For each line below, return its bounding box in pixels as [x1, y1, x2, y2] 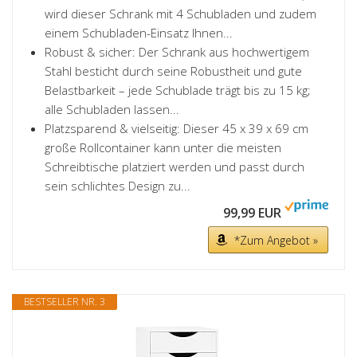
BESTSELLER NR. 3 [24, 295, 105, 308]
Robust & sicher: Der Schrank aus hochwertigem [45, 44, 309, 60]
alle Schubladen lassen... [45, 101, 179, 117]
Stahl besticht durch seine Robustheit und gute [45, 63, 302, 79]
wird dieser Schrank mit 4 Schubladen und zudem [45, 6, 316, 22]
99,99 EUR [223, 204, 281, 222]
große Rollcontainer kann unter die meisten [45, 139, 281, 155]
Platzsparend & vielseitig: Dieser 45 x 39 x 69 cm [45, 120, 308, 136]
